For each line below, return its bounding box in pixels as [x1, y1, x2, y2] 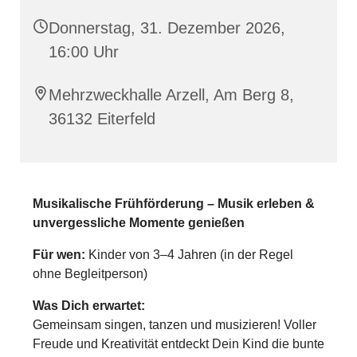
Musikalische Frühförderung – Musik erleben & [33, 197, 315, 211]
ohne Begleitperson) [33, 267, 147, 281]
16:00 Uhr [49, 43, 119, 61]
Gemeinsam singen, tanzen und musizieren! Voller [33, 318, 316, 332]
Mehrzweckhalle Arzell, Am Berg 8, [49, 86, 294, 104]
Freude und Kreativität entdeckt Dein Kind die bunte [33, 337, 324, 351]
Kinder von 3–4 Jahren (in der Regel [85, 248, 293, 262]
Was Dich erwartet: [33, 299, 145, 313]
